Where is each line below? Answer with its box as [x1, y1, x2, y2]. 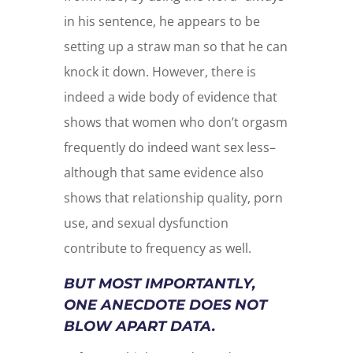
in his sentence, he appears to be [63, 13, 260, 31]
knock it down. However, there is [63, 63, 256, 81]
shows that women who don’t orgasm [63, 113, 288, 132]
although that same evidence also [63, 164, 264, 182]
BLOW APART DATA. [63, 318, 216, 336]
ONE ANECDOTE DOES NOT [63, 296, 267, 314]
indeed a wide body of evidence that [63, 88, 277, 106]
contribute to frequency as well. [63, 240, 251, 258]
